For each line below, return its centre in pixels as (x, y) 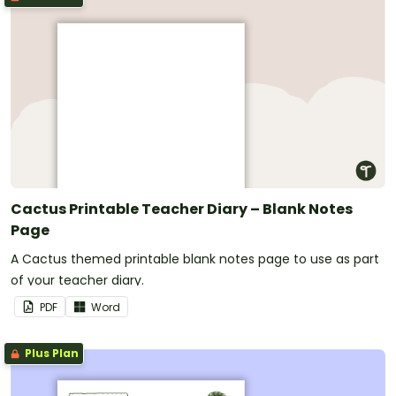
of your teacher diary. (77, 280)
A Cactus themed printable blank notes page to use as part (195, 259)
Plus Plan (50, 353)
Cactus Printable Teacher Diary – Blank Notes (182, 209)
